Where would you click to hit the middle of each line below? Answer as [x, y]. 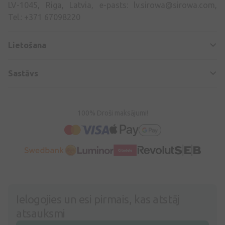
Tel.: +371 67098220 [44, 17]
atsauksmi [41, 213]
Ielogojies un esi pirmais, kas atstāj [98, 199]
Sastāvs [23, 73]
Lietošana [27, 45]
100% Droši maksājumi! [113, 113]
